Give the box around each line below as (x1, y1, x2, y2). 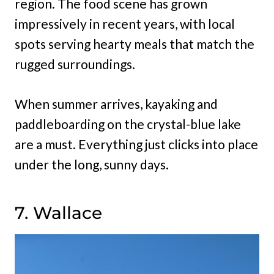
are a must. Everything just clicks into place (15, 136, 258, 152)
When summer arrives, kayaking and (15, 95, 218, 111)
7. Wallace (15, 202, 102, 223)
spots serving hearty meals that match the (15, 35, 254, 51)
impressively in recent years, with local (15, 15, 235, 31)
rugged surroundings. (15, 56, 135, 72)
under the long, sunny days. (15, 156, 169, 172)
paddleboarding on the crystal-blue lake (15, 116, 241, 131)
